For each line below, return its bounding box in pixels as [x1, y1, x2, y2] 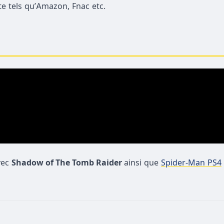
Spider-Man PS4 [161, 157, 221, 167]
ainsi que [124, 157, 161, 167]
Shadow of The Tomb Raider [11, 157, 124, 167]
